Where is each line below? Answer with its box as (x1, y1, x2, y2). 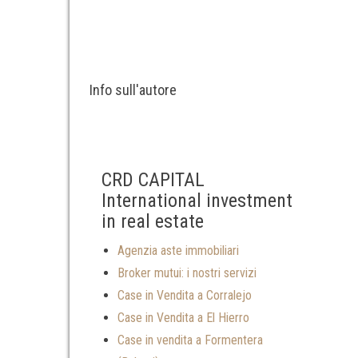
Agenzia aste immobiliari (117, 243, 239, 259)
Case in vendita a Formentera (117, 332, 263, 348)
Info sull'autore (89, 82, 177, 99)
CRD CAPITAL (101, 169, 205, 192)
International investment (101, 189, 292, 213)
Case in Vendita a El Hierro (117, 310, 249, 326)
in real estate (101, 210, 204, 233)
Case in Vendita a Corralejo (117, 288, 252, 304)
